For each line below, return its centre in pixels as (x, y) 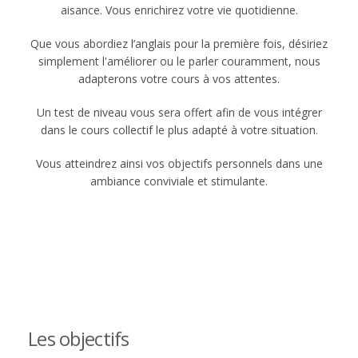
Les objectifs (79, 338)
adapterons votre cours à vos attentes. (179, 79)
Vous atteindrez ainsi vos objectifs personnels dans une (179, 163)
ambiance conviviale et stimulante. (179, 181)
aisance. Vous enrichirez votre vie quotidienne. (179, 10)
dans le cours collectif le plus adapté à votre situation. (179, 130)
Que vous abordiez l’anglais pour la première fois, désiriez (179, 44)
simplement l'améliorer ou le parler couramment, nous (179, 61)
